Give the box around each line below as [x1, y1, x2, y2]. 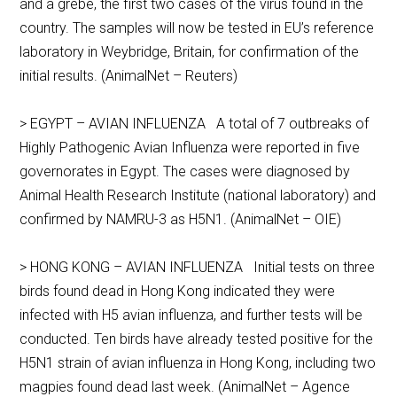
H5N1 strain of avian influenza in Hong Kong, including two [19, 354, 377, 372]
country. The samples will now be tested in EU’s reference [19, 19, 375, 37]
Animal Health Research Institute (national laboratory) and [19, 187, 377, 205]
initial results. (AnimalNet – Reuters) [19, 67, 238, 85]
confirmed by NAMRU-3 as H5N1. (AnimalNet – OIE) [19, 211, 342, 229]
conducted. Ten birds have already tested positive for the [19, 331, 374, 348]
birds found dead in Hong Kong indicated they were [19, 283, 336, 300]
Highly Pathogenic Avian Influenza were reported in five [19, 139, 361, 157]
